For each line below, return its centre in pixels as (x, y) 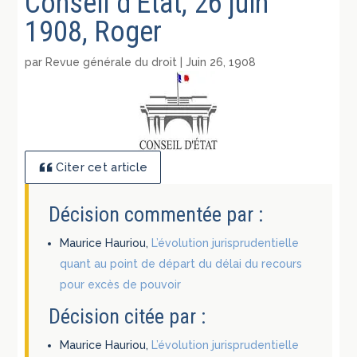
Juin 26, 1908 (221, 62)
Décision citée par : (127, 316)
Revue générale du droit (112, 62)
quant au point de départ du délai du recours (181, 263)
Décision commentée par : (156, 214)
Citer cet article (102, 167)
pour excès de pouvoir (121, 284)
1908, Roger (94, 31)
